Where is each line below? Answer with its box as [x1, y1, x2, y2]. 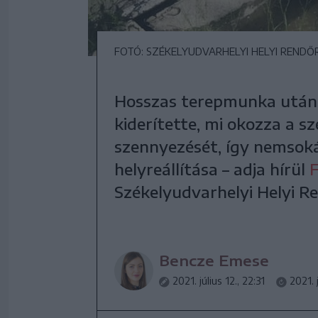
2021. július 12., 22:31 [172, 275, 265, 287]
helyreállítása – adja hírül [114, 159, 309, 179]
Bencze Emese [159, 251, 269, 269]
